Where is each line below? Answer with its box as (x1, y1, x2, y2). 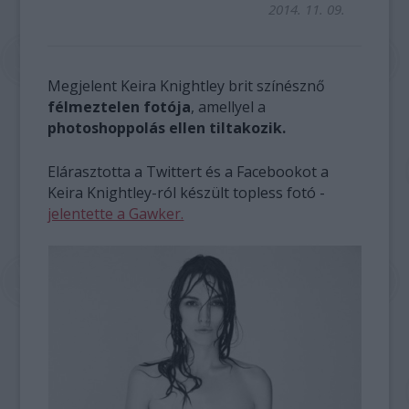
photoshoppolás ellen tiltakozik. (47, 118, 287, 138)
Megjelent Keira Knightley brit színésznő (47, 76, 326, 96)
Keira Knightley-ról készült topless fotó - (47, 183, 326, 203)
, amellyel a (191, 97, 267, 117)
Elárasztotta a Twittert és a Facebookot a (47, 162, 330, 182)
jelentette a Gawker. (47, 204, 184, 224)
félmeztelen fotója (47, 97, 192, 117)
